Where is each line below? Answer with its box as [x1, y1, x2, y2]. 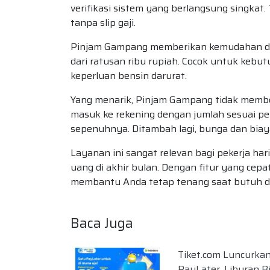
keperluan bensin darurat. [71, 68, 187, 83]
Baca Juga [71, 213, 133, 234]
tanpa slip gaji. [71, 15, 136, 30]
